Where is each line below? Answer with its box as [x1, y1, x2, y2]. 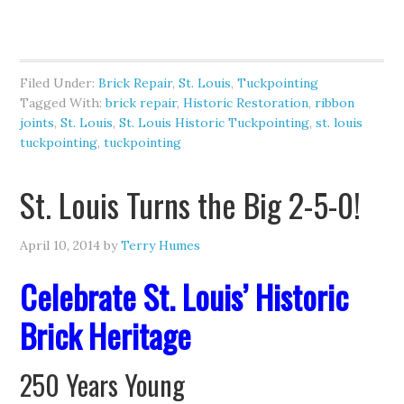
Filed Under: [20, 75, 99, 91]
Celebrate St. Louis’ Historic [20, 272, 349, 320]
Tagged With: [20, 95, 106, 111]
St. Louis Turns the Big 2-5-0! [20, 180, 362, 228]
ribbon [315, 95, 355, 111]
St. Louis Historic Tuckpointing [119, 115, 310, 131]
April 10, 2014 [20, 237, 101, 253]
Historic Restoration [183, 95, 309, 111]
